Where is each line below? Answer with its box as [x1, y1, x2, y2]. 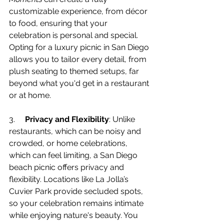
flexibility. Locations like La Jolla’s [9, 174, 130, 184]
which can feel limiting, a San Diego [9, 150, 139, 160]
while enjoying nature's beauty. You [9, 210, 140, 220]
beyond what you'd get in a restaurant [9, 78, 151, 88]
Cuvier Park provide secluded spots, [9, 186, 145, 196]
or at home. [9, 90, 51, 100]
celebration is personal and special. [9, 30, 140, 40]
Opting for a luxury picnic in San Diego [9, 42, 151, 52]
